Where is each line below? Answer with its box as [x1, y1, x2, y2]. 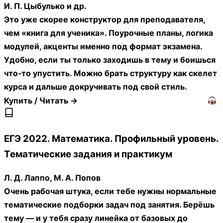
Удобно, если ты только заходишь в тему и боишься [4, 55, 216, 65]
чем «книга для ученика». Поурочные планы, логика [4, 28, 213, 38]
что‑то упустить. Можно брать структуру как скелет [4, 68, 217, 79]
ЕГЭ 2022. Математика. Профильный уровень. [4, 132, 219, 144]
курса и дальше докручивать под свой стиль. [4, 82, 187, 92]
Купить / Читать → [4, 95, 78, 106]
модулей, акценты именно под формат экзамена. [4, 41, 202, 52]
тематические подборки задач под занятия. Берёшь [4, 199, 215, 210]
